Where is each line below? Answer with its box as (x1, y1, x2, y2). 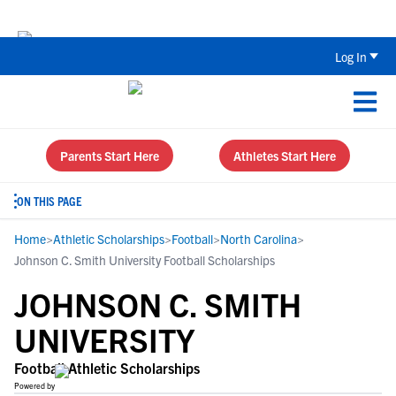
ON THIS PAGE (17, 193, 82, 209)
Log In (335, 48, 367, 65)
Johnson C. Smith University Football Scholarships (14, 252, 275, 268)
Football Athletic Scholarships (14, 359, 200, 377)
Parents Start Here (60, 148, 159, 164)
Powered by (14, 379, 55, 391)
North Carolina (220, 231, 297, 247)
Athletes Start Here (233, 148, 336, 164)
